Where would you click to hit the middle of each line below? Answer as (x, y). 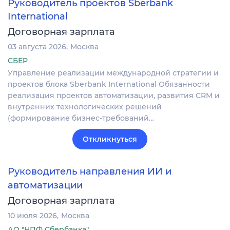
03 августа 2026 (37, 47)
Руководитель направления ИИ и (90, 172)
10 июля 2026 (32, 215)
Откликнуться (110, 139)
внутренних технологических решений (85, 107)
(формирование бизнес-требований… (81, 118)
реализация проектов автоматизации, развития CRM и (114, 96)
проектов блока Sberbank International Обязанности (109, 84)
